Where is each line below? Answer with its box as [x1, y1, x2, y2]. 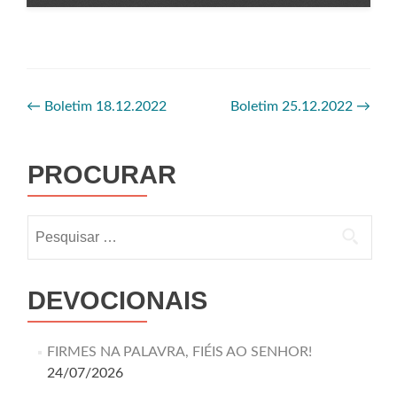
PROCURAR [27, 160, 176, 189]
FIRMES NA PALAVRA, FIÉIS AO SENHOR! [46, 345, 312, 359]
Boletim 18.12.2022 [41, 99, 167, 113]
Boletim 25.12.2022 [230, 99, 356, 113]
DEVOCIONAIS [27, 286, 207, 315]
